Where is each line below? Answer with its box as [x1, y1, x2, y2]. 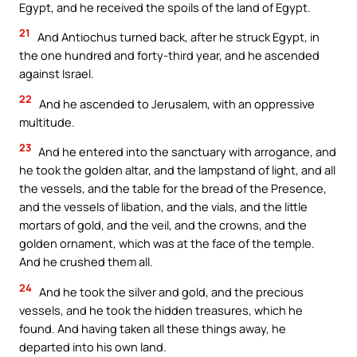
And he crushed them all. [19, 253, 153, 270]
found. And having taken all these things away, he [19, 320, 286, 336]
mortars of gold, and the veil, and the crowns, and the [19, 217, 307, 233]
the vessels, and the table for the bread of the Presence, [19, 180, 327, 197]
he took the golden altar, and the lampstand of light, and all [19, 162, 335, 178]
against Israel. [19, 65, 94, 82]
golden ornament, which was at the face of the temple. [19, 235, 315, 252]
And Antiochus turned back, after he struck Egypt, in [35, 29, 320, 45]
